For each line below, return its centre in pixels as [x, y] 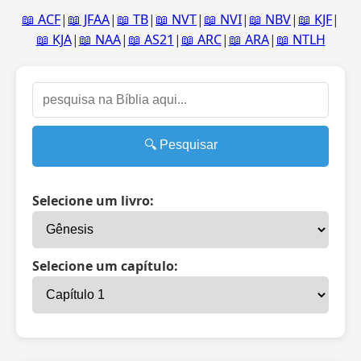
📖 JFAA [89, 19]
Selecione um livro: [93, 201]
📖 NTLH [301, 39]
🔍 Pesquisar [180, 145]
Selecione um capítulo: [105, 266]
